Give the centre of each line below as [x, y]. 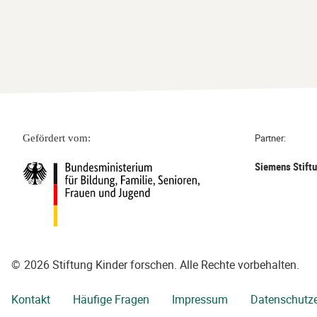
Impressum [200, 299]
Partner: [270, 138]
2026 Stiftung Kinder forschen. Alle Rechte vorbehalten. [162, 265]
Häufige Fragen [111, 299]
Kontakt [31, 299]
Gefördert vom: [57, 138]
